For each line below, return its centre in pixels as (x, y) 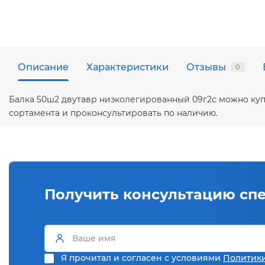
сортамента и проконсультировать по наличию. (113, 113)
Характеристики (127, 67)
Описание (43, 67)
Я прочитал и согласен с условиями (142, 258)
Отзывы (206, 67)
